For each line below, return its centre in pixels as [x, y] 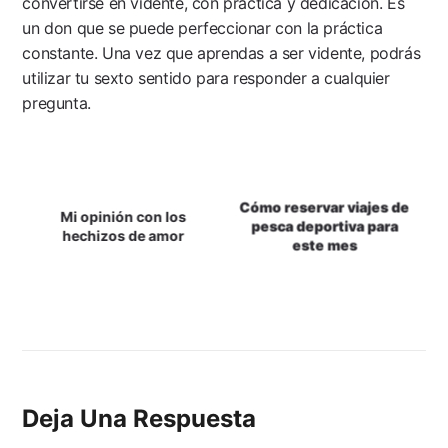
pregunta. [56, 102]
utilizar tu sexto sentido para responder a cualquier [206, 77]
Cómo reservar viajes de [324, 207]
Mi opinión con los [123, 216]
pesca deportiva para [325, 226]
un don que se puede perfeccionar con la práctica [202, 27]
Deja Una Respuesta [139, 418]
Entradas [74, 254]
